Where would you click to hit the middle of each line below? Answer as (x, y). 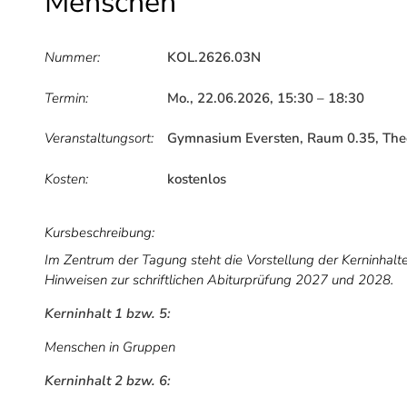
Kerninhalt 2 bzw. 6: (108, 380)
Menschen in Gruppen (110, 347)
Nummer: (72, 57)
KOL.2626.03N (214, 57)
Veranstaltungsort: (99, 138)
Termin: (66, 98)
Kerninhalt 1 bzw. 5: (108, 313)
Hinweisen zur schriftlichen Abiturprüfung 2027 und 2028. (219, 279)
